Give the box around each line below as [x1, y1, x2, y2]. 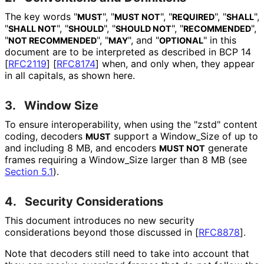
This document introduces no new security [5, 214, 194, 226]
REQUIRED [172, 11, 214, 22]
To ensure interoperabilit [5, 118, 114, 130]
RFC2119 [8, 57, 47, 70]
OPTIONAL [159, 35, 203, 45]
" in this [203, 34, 236, 46]
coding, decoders [5, 130, 85, 142]
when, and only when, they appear [99, 57, 255, 70]
